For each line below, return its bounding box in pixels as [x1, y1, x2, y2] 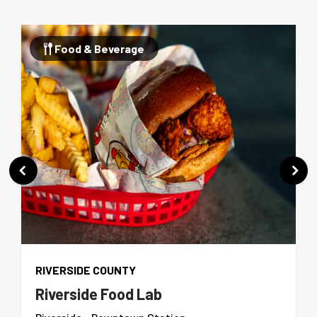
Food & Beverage [52, 41, 144, 55]
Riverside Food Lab [35, 284, 162, 303]
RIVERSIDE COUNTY [35, 263, 136, 277]
